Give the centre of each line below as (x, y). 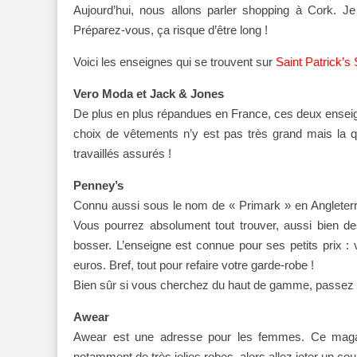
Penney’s (98, 186)
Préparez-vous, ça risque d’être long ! (171, 30)
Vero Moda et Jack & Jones (149, 94)
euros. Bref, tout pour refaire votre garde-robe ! (194, 265)
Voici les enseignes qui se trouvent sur (175, 62)
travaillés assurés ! (122, 154)
